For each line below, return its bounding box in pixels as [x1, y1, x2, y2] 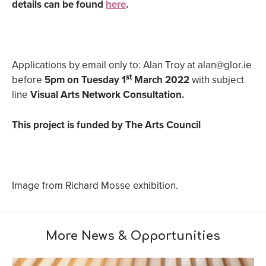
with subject [192, 74, 244, 87]
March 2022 [132, 74, 192, 87]
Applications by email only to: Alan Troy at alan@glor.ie [12, 59, 252, 72]
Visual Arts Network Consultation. [30, 88, 184, 102]
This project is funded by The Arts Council [12, 119, 201, 132]
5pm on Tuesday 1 [45, 74, 126, 87]
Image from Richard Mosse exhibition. [12, 179, 178, 192]
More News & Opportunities [46, 229, 220, 243]
